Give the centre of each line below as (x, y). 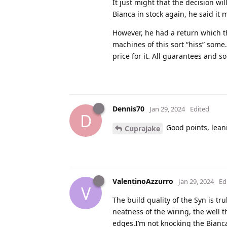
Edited (200, 109)
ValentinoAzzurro (143, 181)
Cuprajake (142, 129)
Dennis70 (128, 109)
